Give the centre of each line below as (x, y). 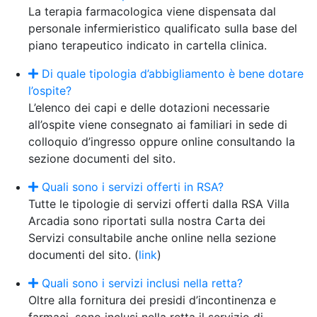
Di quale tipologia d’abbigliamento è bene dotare (171, 74)
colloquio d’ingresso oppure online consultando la (162, 142)
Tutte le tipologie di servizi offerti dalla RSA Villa (159, 204)
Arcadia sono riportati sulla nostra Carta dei (147, 221)
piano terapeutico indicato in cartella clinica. (148, 46)
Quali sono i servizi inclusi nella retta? (140, 283)
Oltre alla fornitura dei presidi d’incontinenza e (152, 300)
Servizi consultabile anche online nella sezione (152, 238)
